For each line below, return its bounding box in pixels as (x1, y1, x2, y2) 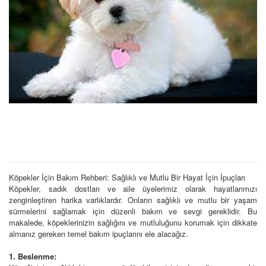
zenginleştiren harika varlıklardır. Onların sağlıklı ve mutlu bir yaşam (9, 194, 257, 205)
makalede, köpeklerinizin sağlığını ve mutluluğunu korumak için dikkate (9, 216, 257, 228)
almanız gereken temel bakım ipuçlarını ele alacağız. (9, 227, 188, 239)
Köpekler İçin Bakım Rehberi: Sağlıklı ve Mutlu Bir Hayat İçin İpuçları (9, 171, 245, 183)
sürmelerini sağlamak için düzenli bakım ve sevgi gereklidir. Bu (9, 205, 257, 217)
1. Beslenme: (9, 250, 56, 262)
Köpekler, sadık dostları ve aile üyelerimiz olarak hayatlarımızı (9, 182, 257, 194)
